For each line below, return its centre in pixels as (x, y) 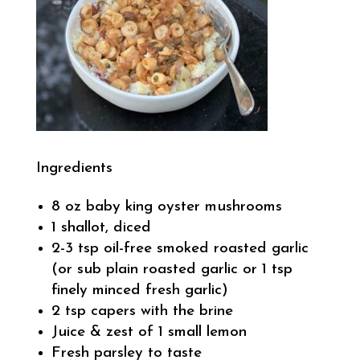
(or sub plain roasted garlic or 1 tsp (172, 269)
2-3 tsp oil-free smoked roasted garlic (180, 248)
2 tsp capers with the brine (142, 311)
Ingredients (74, 168)
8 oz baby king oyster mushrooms (166, 207)
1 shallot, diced (101, 227)
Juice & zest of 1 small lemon (149, 332)
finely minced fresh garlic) (139, 290)
